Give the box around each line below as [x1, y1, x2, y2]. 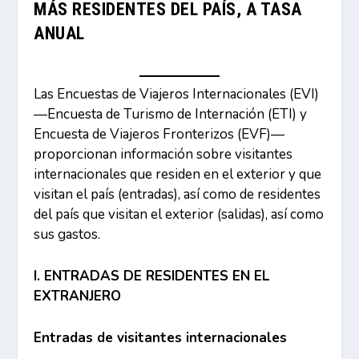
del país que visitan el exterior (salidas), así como [34, 204, 325, 224]
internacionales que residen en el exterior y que [34, 164, 322, 184]
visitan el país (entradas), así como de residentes [34, 184, 321, 204]
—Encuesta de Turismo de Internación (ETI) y [34, 104, 308, 123]
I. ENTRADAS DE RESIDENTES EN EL [34, 266, 270, 285]
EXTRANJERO [34, 286, 122, 305]
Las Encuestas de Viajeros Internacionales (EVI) [34, 84, 320, 103]
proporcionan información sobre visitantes [34, 144, 293, 163]
